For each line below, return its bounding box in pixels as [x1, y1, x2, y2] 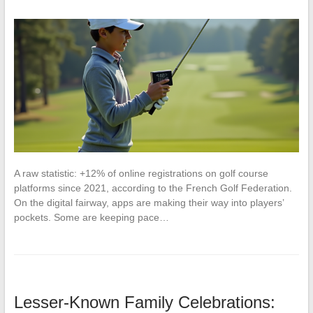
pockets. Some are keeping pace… [13, 212, 169, 224]
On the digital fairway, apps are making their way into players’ [13, 197, 284, 209]
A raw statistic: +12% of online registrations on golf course [13, 168, 268, 180]
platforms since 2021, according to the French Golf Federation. [13, 182, 292, 194]
